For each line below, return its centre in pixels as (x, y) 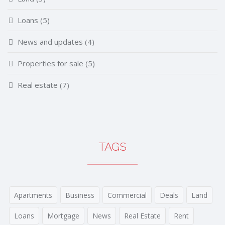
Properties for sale (50, 63)
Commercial (127, 195)
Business (80, 195)
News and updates (50, 42)
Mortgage (63, 216)
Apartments (33, 195)
